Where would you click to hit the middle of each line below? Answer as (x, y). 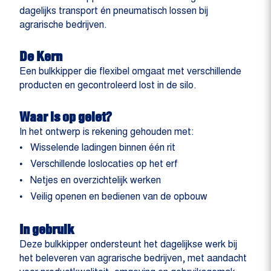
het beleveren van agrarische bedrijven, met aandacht (133, 259)
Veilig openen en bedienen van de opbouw (119, 198)
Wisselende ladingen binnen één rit (103, 149)
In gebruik (47, 229)
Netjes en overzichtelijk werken (96, 181)
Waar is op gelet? (66, 117)
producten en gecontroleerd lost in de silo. (108, 86)
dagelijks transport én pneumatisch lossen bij (114, 12)
